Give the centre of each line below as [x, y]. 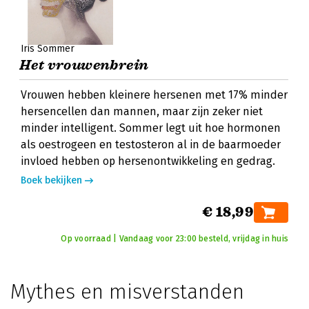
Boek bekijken [51, 180]
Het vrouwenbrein [84, 65]
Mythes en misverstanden [127, 292]
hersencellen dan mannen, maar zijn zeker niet [142, 111]
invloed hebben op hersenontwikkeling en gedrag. [148, 161]
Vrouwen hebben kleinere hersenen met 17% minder [154, 95]
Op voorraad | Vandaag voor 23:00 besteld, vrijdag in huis [175, 239]
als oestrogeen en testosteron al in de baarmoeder [151, 144]
